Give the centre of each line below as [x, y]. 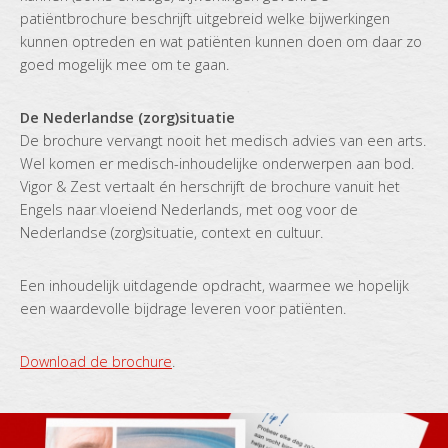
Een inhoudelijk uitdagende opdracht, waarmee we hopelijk [214, 285]
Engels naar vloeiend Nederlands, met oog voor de [189, 209]
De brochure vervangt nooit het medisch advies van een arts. [223, 140]
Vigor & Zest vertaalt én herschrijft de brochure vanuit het [210, 186]
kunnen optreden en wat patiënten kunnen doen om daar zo [221, 41]
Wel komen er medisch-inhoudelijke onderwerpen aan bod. [217, 163]
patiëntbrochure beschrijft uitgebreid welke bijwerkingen [205, 18]
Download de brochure [96, 361]
